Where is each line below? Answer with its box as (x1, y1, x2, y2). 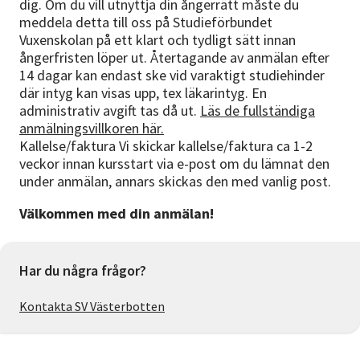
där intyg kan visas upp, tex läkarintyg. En (19, 84, 267, 103)
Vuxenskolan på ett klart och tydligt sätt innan (19, 31, 296, 50)
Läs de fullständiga (200, 101, 315, 121)
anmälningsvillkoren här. (19, 119, 164, 138)
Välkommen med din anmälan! (19, 204, 214, 223)
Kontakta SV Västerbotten (19, 298, 165, 315)
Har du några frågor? (19, 261, 146, 280)
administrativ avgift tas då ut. (19, 101, 200, 121)
